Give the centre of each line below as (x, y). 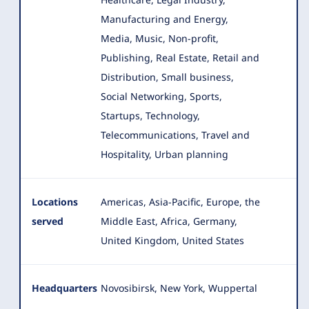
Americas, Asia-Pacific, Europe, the (180, 202)
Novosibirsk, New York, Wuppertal (179, 288)
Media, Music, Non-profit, (160, 38)
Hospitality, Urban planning (165, 154)
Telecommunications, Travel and (175, 135)
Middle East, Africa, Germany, (169, 221)
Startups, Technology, (150, 116)
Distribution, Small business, (167, 77)
